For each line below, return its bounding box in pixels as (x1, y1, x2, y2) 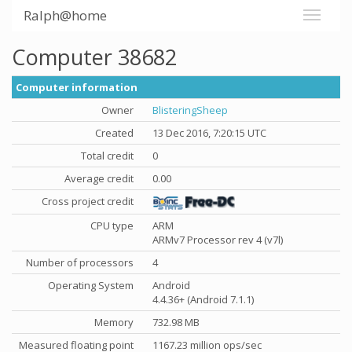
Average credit (64, 171, 134, 185)
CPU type (90, 218, 134, 233)
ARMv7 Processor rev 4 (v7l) (152, 233, 283, 247)
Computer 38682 (12, 42, 177, 71)
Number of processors (26, 255, 134, 269)
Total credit (81, 148, 134, 163)
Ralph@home (24, 6, 107, 24)
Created (95, 126, 134, 140)
